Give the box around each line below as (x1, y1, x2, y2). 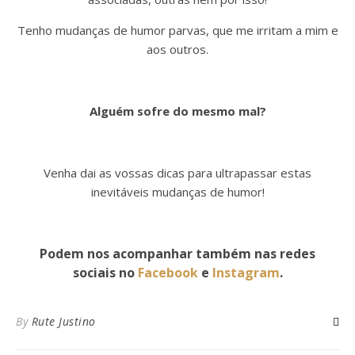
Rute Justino (31, 314, 96, 329)
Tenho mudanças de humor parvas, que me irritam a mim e (17, 22, 338, 38)
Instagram (212, 264, 280, 281)
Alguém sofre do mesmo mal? (89, 103, 266, 119)
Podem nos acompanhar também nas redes (40, 245, 315, 262)
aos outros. (147, 41, 208, 57)
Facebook (137, 264, 198, 281)
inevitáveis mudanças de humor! (90, 184, 265, 200)
